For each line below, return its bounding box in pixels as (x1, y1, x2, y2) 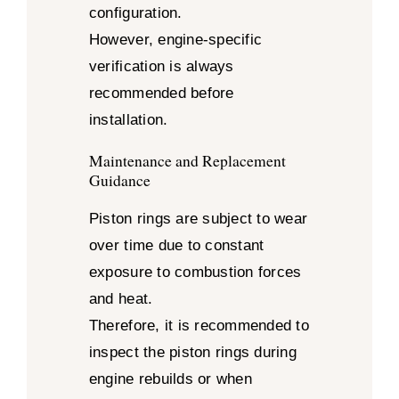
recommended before (88, 84, 234, 102)
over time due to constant (88, 237, 265, 255)
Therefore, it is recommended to (88, 317, 309, 335)
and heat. (88, 290, 153, 308)
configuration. (88, 4, 183, 21)
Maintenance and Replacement (88, 150, 286, 171)
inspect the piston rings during (88, 344, 297, 362)
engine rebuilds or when (88, 370, 252, 388)
